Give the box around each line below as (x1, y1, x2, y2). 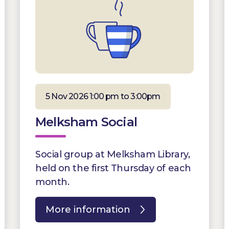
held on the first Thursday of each (35, 162, 191, 174)
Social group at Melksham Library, (35, 148, 190, 160)
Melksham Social (35, 114, 137, 129)
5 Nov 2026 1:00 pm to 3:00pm (45, 91, 161, 101)
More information (45, 203, 130, 215)
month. (35, 176, 70, 188)
